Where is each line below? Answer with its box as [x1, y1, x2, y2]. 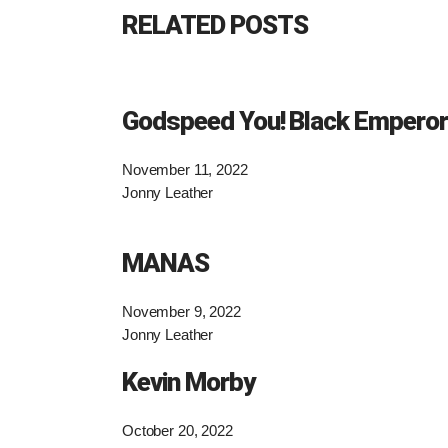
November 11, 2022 [122, 160, 248, 178]
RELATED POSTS [122, 9, 308, 40]
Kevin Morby [122, 366, 255, 397]
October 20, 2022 [122, 421, 233, 439]
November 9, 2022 [122, 302, 241, 320]
